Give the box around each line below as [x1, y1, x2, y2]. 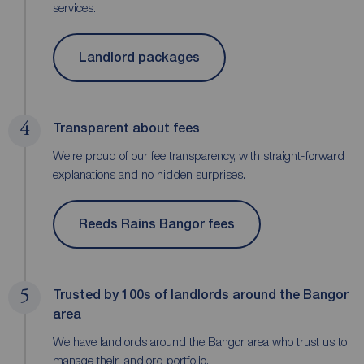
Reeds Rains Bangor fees [79, 216, 235, 232]
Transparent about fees [53, 119, 200, 136]
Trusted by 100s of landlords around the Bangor [53, 286, 349, 302]
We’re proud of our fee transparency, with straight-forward [53, 147, 344, 162]
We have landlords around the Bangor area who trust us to [53, 333, 347, 349]
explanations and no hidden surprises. [53, 166, 245, 181]
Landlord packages [79, 50, 200, 66]
